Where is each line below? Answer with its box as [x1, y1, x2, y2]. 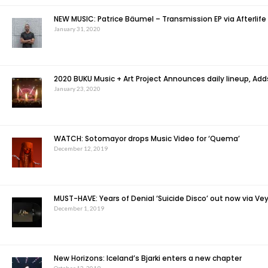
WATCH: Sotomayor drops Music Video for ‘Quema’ [54, 133, 240, 144]
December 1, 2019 [54, 205, 104, 212]
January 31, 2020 [54, 25, 100, 32]
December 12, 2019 [54, 145, 108, 152]
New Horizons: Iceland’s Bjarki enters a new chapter [54, 253, 242, 263]
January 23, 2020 [54, 85, 100, 92]
